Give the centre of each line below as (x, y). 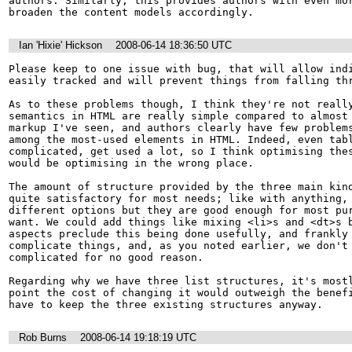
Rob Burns (43, 337)
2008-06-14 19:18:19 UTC (138, 337)
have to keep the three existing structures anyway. (166, 304)
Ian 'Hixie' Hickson (60, 46)
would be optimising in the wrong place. (131, 163)
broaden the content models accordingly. (131, 13)
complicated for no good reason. (106, 257)
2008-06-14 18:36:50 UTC (174, 46)
